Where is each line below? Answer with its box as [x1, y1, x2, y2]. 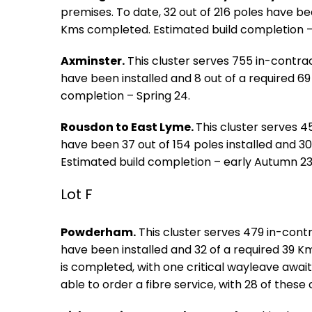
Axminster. [61, 53, 125, 69]
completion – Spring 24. [61, 88, 190, 104]
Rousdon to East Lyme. [61, 119, 196, 135]
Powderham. [61, 224, 136, 240]
